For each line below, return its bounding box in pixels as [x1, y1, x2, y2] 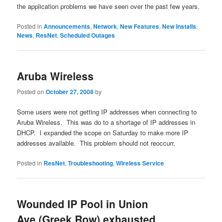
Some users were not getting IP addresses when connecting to [17, 107, 197, 116]
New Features [120, 21, 160, 31]
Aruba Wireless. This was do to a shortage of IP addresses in [17, 117, 196, 127]
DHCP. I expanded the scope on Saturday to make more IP [17, 127, 189, 137]
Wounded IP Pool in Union [17, 196, 149, 212]
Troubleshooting [68, 158, 113, 167]
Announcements [44, 21, 91, 31]
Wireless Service [116, 158, 165, 167]
